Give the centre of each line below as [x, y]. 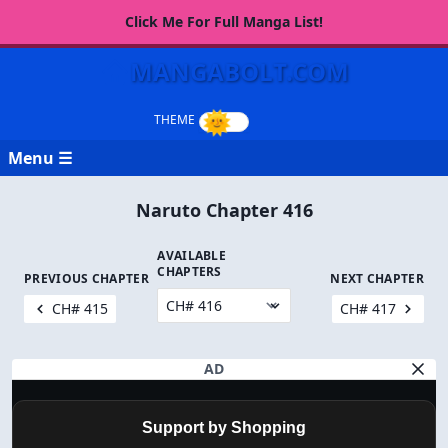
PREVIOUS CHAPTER [86, 278]
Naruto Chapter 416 [224, 210]
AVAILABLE [192, 255]
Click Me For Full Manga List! [224, 21]
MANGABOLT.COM [239, 71]
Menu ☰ [40, 158]
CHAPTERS [189, 271]
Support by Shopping [224, 427]
